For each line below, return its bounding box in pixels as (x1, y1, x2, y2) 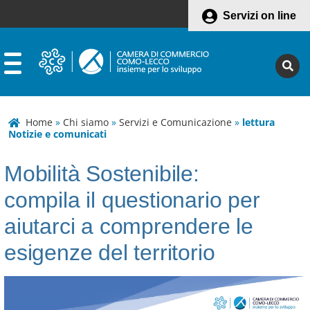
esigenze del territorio (4, 240, 215, 265)
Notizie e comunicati (8, 127, 107, 140)
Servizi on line (223, 10, 296, 21)
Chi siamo (63, 116, 109, 129)
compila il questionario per (4, 188, 260, 212)
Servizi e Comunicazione (119, 116, 232, 129)
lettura (242, 116, 275, 129)
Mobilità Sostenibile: (4, 161, 199, 186)
